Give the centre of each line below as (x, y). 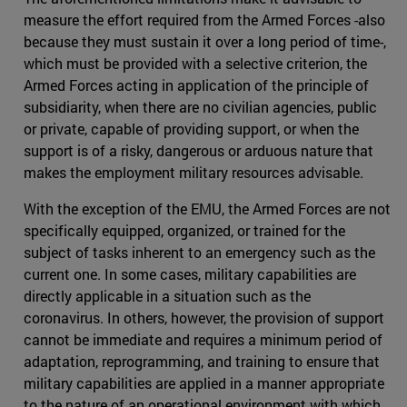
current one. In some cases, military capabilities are (190, 273)
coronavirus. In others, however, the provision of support (204, 317)
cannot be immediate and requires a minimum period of (203, 339)
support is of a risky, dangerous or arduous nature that (199, 150)
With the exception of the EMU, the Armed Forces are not (207, 208)
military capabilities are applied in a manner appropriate (204, 382)
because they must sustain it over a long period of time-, (205, 41)
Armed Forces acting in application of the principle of (196, 84)
